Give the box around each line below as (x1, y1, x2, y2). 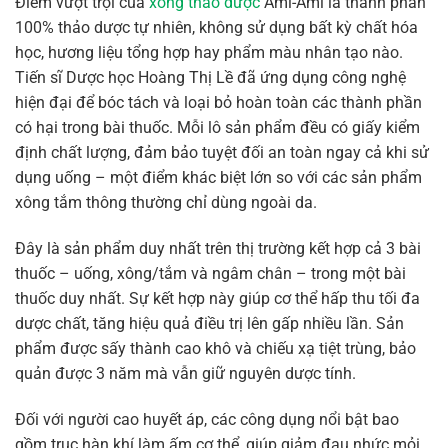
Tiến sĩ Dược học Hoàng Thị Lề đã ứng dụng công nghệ (15, 68, 406, 88)
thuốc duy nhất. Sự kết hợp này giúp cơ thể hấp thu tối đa (15, 288, 420, 308)
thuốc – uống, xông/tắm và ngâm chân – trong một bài (15, 263, 406, 283)
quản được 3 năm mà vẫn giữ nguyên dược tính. (15, 363, 356, 383)
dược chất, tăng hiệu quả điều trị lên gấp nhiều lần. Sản (15, 313, 404, 333)
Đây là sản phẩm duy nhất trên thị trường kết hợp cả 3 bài (15, 238, 421, 258)
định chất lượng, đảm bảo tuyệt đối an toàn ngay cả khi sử (15, 143, 429, 163)
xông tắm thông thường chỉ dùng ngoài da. (15, 193, 317, 213)
